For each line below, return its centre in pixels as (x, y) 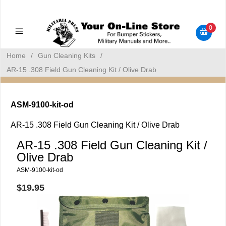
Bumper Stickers (113, 24)
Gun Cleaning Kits (67, 55)
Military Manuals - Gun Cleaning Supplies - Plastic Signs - (113, 8)
